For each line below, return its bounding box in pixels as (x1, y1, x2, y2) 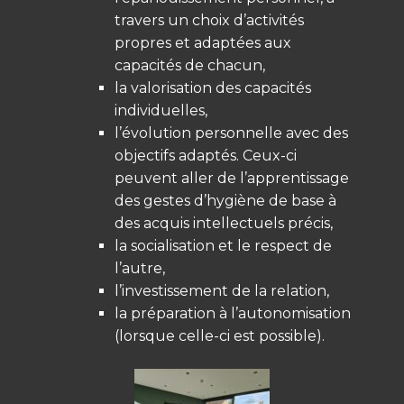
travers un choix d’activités (115, 11, 304, 29)
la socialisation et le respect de (115, 236, 332, 254)
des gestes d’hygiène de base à (115, 191, 336, 209)
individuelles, (115, 101, 207, 119)
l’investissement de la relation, (115, 281, 329, 299)
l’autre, (115, 259, 165, 277)
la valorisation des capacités (115, 78, 311, 96)
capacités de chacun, (115, 56, 265, 74)
